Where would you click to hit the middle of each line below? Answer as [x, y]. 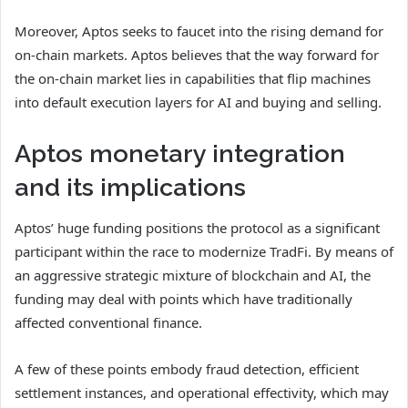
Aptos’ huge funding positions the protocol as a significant [197, 228]
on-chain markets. [73, 54]
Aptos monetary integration [180, 153]
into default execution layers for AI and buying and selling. [198, 102]
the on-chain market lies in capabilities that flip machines [193, 78]
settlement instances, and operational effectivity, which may [202, 393]
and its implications [130, 187]
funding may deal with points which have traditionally [184, 299]
